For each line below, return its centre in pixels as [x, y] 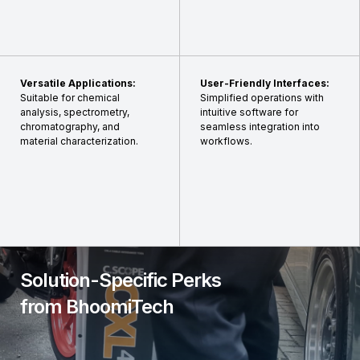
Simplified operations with [262, 98]
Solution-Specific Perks [121, 280]
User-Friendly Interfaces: [265, 83]
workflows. [226, 141]
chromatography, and [70, 127]
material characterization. [79, 141]
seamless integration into [260, 127]
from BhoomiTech [97, 307]
